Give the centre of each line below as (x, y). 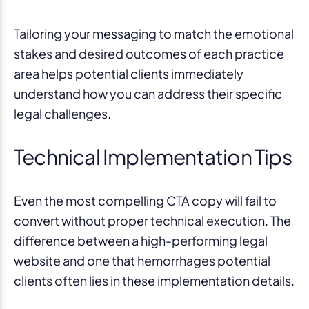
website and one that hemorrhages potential (142, 260)
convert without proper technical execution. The (152, 220)
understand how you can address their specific (148, 93)
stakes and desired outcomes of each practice (149, 53)
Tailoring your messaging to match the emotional (154, 33)
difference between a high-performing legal (141, 240)
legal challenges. (62, 113)
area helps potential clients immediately (129, 73)
